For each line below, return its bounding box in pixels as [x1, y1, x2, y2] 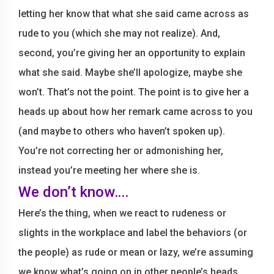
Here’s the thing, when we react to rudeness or [18, 207, 226, 219]
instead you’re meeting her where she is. [18, 165, 200, 176]
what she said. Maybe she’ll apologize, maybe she [18, 67, 242, 78]
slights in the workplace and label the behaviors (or [18, 227, 247, 239]
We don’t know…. [18, 183, 129, 201]
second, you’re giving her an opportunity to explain [18, 47, 245, 59]
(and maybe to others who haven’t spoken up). [18, 125, 225, 137]
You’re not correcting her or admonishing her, [18, 145, 223, 157]
